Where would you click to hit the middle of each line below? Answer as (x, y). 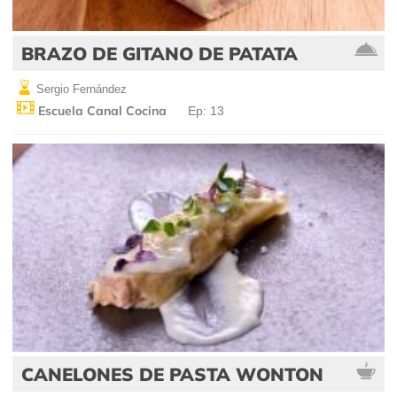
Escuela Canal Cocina (101, 111)
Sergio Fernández (80, 90)
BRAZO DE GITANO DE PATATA (160, 54)
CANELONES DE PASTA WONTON (172, 374)
